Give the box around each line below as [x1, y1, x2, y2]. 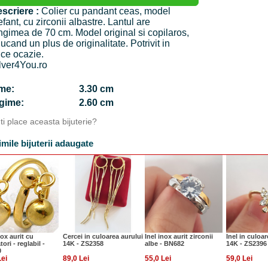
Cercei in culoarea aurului [63, 233, 143, 240]
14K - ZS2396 [226, 240, 267, 247]
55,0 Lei [145, 254, 171, 263]
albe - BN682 [145, 240, 184, 247]
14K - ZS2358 [63, 240, 103, 247]
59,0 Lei [226, 254, 252, 263]
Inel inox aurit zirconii [145, 233, 213, 240]
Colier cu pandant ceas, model [41, 6, 170, 16]
